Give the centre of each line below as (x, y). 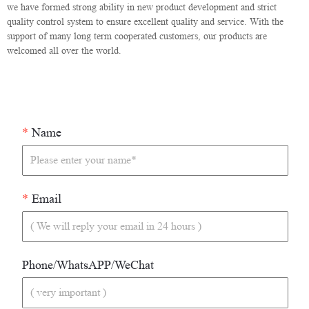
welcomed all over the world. (64, 50)
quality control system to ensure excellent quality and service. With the (145, 21)
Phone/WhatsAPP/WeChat (88, 265)
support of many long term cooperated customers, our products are (137, 36)
